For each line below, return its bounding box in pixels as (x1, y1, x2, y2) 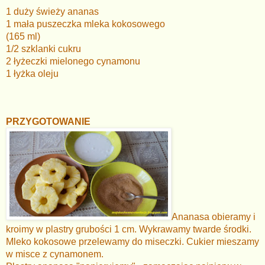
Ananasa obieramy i (172, 211, 256, 222)
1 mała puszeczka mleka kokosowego (6, 18, 165, 29)
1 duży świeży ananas (6, 6, 99, 17)
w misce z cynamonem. (6, 248, 106, 259)
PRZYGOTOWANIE (6, 116, 91, 127)
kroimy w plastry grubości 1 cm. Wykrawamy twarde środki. (6, 224, 254, 234)
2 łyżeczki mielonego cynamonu (6, 56, 140, 66)
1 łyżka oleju (6, 68, 59, 79)
